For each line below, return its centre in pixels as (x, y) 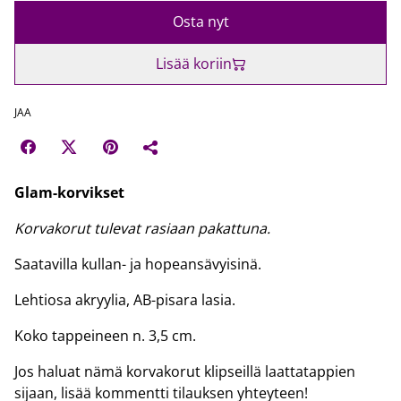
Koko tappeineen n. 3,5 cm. (105, 336)
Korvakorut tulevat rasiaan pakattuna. (142, 228)
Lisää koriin (193, 64)
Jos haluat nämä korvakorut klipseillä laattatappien (185, 371)
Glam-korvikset (69, 192)
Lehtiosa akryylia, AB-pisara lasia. (125, 300)
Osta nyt (200, 21)
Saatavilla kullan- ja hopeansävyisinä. (138, 264)
